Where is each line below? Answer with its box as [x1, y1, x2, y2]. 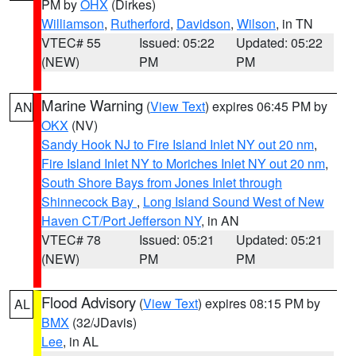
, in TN [276, 14, 313, 33]
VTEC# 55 [41, 33, 101, 52]
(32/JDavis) [69, 313, 137, 331]
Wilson [237, 14, 276, 33]
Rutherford [110, 14, 170, 33]
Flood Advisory [41, 292, 136, 312]
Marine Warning [41, 95, 143, 115]
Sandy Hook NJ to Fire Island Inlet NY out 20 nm [41, 135, 314, 153]
